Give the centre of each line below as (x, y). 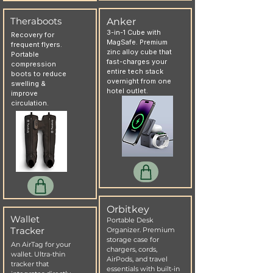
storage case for (133, 239)
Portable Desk (130, 220)
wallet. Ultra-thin (38, 254)
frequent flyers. (37, 44)
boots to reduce (39, 74)
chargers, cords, (132, 249)
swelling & (28, 83)
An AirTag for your (41, 244)
